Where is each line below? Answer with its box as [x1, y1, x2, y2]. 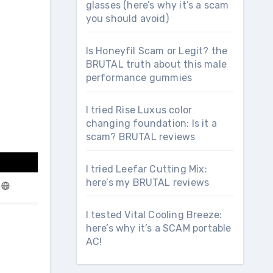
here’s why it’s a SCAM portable [85, 222, 232, 234]
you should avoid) [85, 13, 169, 24]
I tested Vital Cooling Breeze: [85, 209, 222, 221]
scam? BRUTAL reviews [85, 131, 196, 143]
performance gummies [85, 72, 193, 83]
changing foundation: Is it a [85, 118, 218, 129]
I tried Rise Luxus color [85, 104, 193, 116]
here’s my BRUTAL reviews [85, 177, 210, 188]
